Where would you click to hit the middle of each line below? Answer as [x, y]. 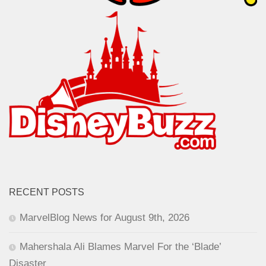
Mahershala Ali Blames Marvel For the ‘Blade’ [120, 247]
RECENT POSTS [47, 192]
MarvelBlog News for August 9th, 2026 [104, 218]
